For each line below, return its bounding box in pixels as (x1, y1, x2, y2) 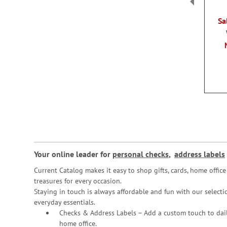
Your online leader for (34, 149, 112, 159)
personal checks (112, 149, 169, 159)
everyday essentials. (34, 198, 95, 207)
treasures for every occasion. (34, 176, 122, 185)
